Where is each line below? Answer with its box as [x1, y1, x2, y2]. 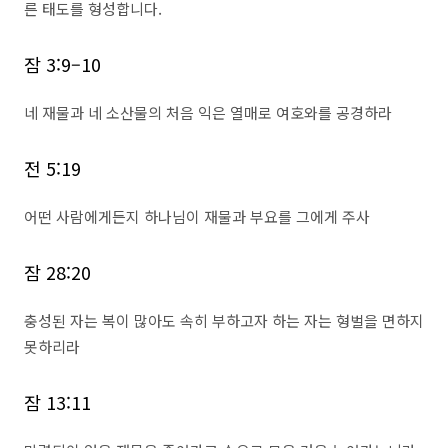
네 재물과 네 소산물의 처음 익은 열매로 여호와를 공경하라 [24, 102, 392, 123]
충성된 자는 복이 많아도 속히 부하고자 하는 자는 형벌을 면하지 [24, 310, 424, 331]
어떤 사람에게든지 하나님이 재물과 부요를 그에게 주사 [24, 206, 370, 227]
